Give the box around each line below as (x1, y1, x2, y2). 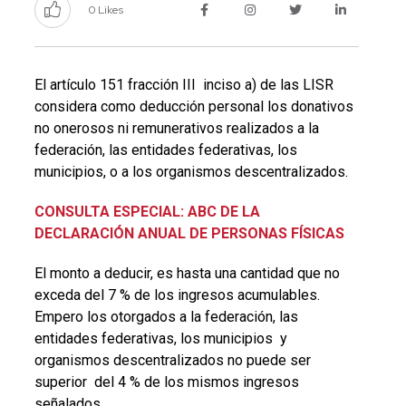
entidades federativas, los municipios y (34, 329, 287, 347)
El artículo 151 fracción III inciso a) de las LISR (34, 75, 333, 93)
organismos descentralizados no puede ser (34, 351, 311, 369)
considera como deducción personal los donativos (34, 97, 353, 115)
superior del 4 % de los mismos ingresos (34, 372, 299, 391)
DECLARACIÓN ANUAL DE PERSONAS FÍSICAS (34, 224, 344, 242)
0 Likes (88, 2, 123, 17)
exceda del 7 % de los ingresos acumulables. (34, 285, 320, 304)
